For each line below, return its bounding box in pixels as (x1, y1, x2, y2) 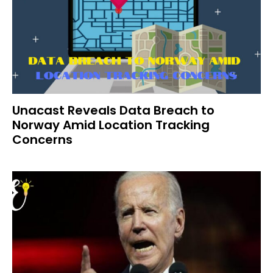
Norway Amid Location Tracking (12, 116, 210, 133)
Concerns (12, 131, 73, 148)
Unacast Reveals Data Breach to (12, 102, 214, 119)
